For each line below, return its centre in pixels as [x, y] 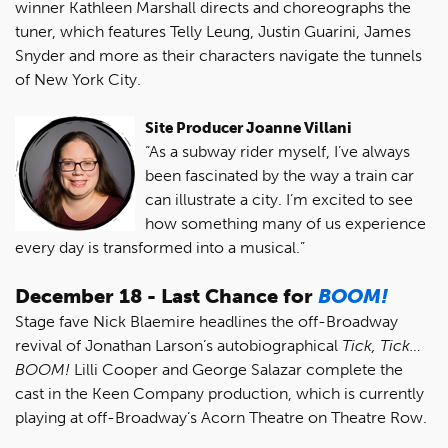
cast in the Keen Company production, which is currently [219, 393]
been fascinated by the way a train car [279, 175]
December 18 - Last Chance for [166, 295]
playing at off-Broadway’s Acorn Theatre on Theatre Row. [221, 417]
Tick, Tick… [381, 345]
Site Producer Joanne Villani [248, 127]
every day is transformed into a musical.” [160, 247]
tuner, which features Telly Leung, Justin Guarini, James [213, 31]
